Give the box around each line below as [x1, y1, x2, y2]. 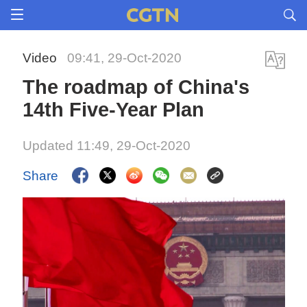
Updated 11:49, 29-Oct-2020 [23, 138, 191, 153]
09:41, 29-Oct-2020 [67, 51, 182, 65]
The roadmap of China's [23, 76, 250, 98]
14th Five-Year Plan [23, 99, 205, 121]
